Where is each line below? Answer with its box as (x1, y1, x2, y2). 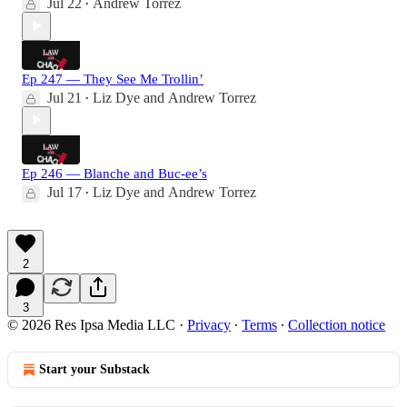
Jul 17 (47, 184, 82, 200)
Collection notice (288, 316, 385, 333)
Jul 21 (47, 89, 82, 105)
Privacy (187, 316, 231, 333)
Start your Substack (39, 362, 150, 376)
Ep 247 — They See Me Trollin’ (22, 71, 203, 86)
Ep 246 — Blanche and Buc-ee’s (22, 165, 207, 181)
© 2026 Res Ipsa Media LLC (7, 316, 175, 333)
